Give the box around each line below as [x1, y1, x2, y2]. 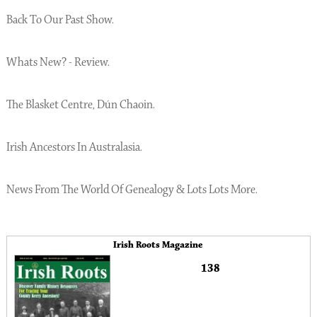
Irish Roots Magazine [113, 238, 204, 250]
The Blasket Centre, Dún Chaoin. [6, 97, 155, 113]
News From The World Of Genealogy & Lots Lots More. [6, 182, 258, 197]
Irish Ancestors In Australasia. [6, 139, 142, 155]
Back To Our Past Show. [6, 12, 114, 28]
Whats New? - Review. [6, 54, 110, 70]
